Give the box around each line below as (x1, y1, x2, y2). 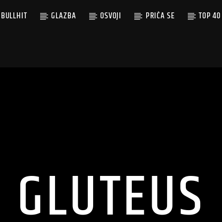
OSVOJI (100, 9, 122, 22)
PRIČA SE (145, 9, 175, 22)
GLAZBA (51, 9, 76, 22)
